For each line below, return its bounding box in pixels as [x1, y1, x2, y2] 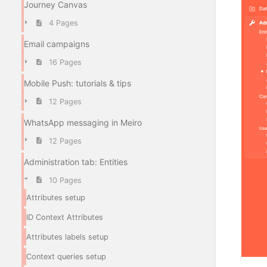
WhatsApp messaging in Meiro [24, 117, 142, 128]
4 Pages [48, 18, 78, 28]
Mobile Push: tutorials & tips [24, 78, 131, 89]
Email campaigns [24, 39, 89, 49]
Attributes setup [26, 193, 85, 203]
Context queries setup [26, 252, 106, 262]
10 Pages [48, 175, 82, 185]
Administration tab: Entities [24, 156, 128, 167]
